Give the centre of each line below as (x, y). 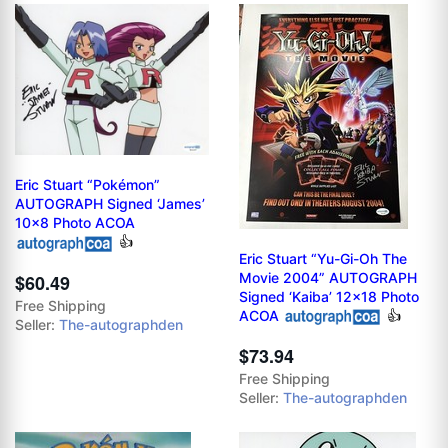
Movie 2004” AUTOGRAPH (328, 277)
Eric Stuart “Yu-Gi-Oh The (323, 258)
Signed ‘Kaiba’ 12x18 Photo (329, 296)
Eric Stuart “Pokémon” (87, 185)
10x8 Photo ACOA (75, 223)
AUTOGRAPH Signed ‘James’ (110, 204)
